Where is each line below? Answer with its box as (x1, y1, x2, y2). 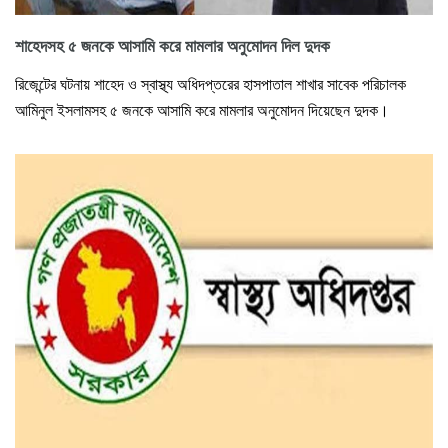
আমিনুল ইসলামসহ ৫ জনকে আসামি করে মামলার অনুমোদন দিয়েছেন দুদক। (15, 101, 389, 119)
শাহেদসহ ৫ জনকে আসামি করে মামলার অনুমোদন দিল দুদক (15, 36, 330, 56)
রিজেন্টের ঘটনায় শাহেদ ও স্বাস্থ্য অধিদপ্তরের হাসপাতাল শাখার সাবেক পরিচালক (15, 75, 406, 93)
